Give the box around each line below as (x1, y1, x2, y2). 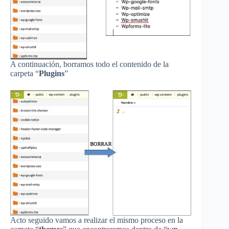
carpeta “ (10, 68, 39, 78)
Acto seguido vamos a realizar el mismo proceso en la (10, 215, 183, 224)
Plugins (39, 68, 64, 78)
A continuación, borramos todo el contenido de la (10, 59, 169, 68)
